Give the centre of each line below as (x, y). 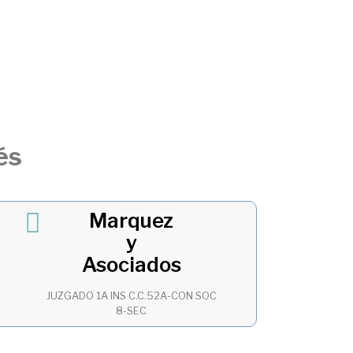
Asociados (131, 265)
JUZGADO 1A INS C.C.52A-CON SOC (131, 296)
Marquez (132, 221)
